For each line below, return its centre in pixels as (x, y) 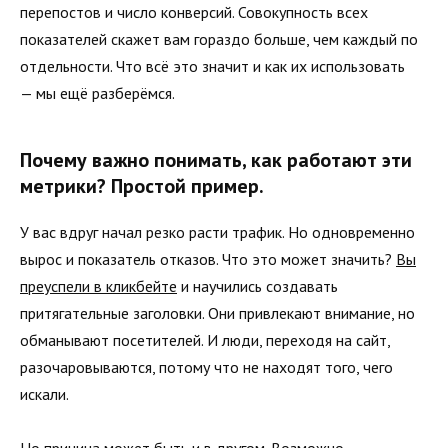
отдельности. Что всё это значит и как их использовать (212, 66)
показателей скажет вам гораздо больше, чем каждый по (219, 39)
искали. (44, 394)
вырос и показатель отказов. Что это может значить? (208, 259)
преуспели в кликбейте (98, 286)
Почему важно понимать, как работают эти (216, 160)
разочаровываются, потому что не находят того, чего (206, 367)
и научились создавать (257, 286)
